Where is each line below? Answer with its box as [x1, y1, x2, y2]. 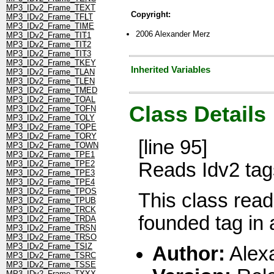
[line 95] [138, 136, 207, 158]
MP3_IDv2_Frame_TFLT [6, 12, 93, 22]
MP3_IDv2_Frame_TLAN [6, 67, 95, 77]
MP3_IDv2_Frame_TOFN [6, 104, 96, 114]
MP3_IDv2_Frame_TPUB [6, 196, 96, 206]
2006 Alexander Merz [136, 29, 210, 39]
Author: [152, 243, 225, 265]
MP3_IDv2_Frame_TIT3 [6, 49, 91, 59]
